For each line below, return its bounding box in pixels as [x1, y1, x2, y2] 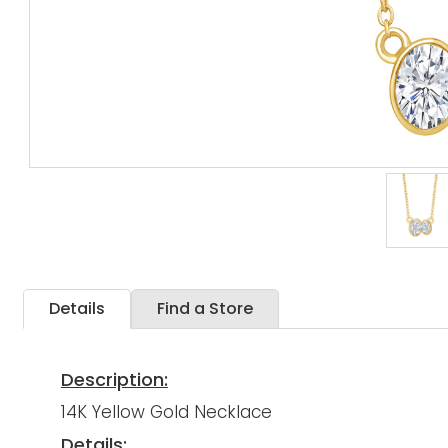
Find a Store [157, 296, 254, 320]
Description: [60, 367, 168, 393]
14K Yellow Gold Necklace [60, 400, 272, 425]
